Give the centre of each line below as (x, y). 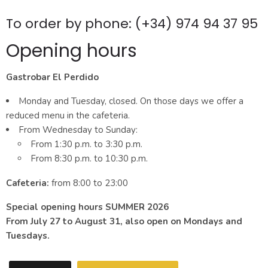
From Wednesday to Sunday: (78, 130)
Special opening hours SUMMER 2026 (87, 207)
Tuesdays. (28, 236)
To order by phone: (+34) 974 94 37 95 (132, 24)
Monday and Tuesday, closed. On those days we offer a (131, 101)
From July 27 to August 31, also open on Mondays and (124, 222)
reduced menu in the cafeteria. (68, 116)
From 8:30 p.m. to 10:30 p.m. (89, 159)
